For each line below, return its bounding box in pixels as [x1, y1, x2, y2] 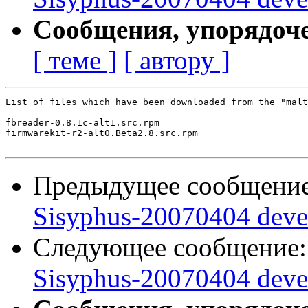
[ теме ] [33, 45, 117, 76]
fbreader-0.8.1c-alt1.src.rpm [5, 118, 159, 129]
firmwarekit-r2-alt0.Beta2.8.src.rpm [5, 128, 198, 139]
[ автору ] [124, 45, 230, 76]
